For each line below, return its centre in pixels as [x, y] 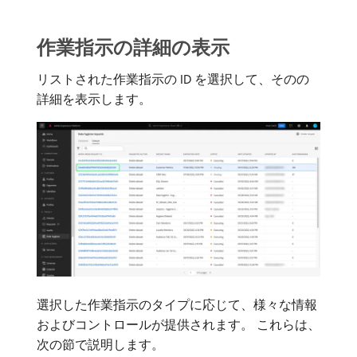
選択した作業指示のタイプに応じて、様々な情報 [177, 304]
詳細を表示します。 [94, 98]
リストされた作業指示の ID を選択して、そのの [173, 78]
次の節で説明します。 [100, 344]
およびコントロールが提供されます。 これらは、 [178, 324]
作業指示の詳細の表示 [133, 47]
